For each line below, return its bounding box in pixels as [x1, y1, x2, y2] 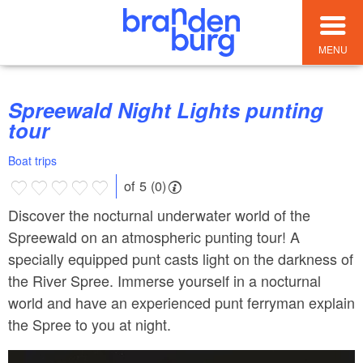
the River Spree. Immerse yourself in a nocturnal [8, 269, 321, 291]
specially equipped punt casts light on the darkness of [8, 247, 353, 269]
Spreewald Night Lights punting [8, 95, 22, 126]
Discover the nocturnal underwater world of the [8, 203, 310, 225]
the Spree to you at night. [8, 313, 171, 335]
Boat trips [8, 152, 57, 169]
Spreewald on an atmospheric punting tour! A [8, 225, 300, 247]
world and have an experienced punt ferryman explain [8, 291, 355, 313]
